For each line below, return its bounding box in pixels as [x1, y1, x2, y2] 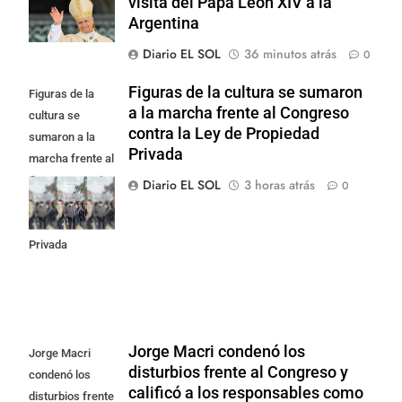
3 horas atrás [244, 175, 315, 194]
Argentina [128, 13, 199, 32]
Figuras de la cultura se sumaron [128, 83, 363, 101]
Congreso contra [29, 172, 114, 187]
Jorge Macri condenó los [128, 342, 305, 361]
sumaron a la [29, 129, 95, 144]
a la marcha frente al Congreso [128, 103, 349, 122]
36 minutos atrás [244, 44, 336, 63]
